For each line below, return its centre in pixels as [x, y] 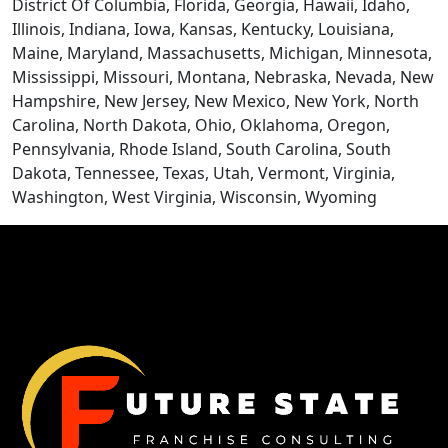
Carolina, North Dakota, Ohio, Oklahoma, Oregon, [201, 125]
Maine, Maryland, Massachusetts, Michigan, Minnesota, [222, 53]
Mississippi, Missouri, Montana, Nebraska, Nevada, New [223, 77]
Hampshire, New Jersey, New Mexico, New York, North [215, 101]
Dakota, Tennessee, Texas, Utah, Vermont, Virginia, [203, 173]
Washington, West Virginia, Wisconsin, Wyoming [194, 197]
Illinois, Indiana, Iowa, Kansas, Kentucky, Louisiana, [203, 29]
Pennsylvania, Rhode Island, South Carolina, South [201, 149]
